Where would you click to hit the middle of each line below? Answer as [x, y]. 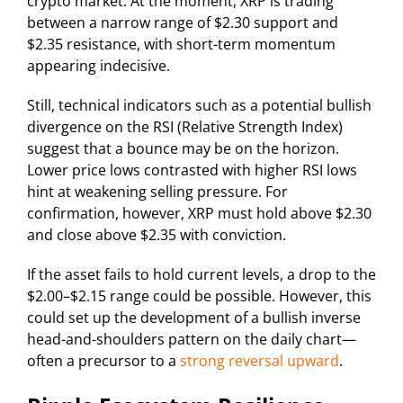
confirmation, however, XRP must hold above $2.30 [199, 214]
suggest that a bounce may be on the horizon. [183, 149]
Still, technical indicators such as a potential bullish [199, 106]
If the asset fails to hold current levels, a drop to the [201, 275]
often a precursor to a [103, 361]
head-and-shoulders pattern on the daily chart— [192, 340]
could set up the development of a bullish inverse [194, 318]
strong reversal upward [260, 361]
